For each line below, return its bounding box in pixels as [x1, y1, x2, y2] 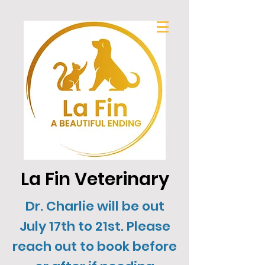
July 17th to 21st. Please [19, 217, 170, 235]
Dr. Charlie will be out [25, 197, 164, 215]
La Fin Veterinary [20, 167, 169, 192]
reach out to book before [12, 237, 177, 256]
